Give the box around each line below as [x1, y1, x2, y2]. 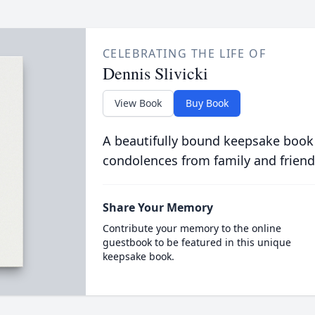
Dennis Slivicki [102, 62, 208, 84]
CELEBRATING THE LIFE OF [102, 46, 266, 61]
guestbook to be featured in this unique [102, 236, 291, 249]
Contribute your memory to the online [102, 221, 281, 235]
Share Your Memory [102, 200, 213, 215]
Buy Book [185, 96, 229, 110]
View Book [114, 96, 162, 110]
